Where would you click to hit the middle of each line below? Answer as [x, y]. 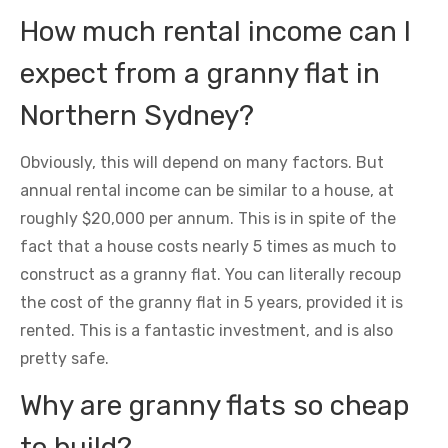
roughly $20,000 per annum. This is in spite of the [208, 218]
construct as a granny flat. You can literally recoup [210, 274]
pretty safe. [64, 358]
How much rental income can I [215, 31]
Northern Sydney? [137, 115]
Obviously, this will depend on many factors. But [202, 162]
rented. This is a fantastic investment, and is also [206, 330]
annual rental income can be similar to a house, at [207, 190]
